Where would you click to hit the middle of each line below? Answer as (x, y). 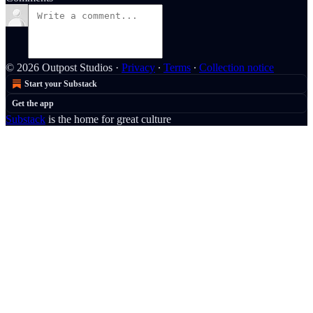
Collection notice (236, 67)
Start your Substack (61, 84)
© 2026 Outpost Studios (59, 67)
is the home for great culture (108, 119)
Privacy (138, 67)
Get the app (33, 103)
